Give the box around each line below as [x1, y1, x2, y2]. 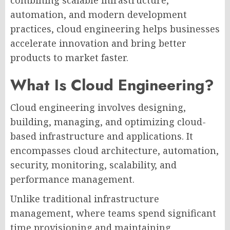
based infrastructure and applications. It [10, 129, 193, 142]
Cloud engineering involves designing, [10, 101, 186, 113]
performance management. [10, 172, 135, 185]
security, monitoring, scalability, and [10, 158, 177, 171]
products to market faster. [10, 51, 128, 64]
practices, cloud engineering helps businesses [10, 22, 220, 35]
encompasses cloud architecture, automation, [10, 144, 219, 157]
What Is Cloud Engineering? [10, 73, 214, 96]
